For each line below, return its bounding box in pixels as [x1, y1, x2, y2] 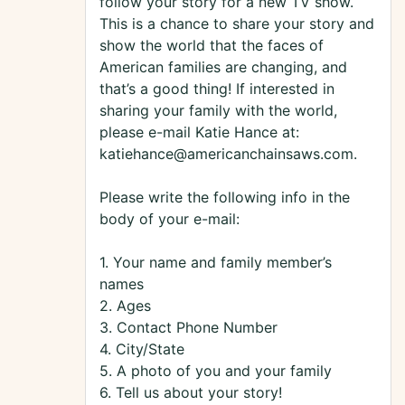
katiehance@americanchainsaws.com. [99, 145, 357, 164]
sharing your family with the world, [99, 101, 337, 120]
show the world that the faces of [99, 36, 324, 55]
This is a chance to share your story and [99, 14, 374, 33]
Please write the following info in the [99, 188, 350, 207]
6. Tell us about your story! [99, 383, 282, 402]
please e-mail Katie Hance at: [99, 123, 299, 142]
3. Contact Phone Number [99, 318, 278, 337]
